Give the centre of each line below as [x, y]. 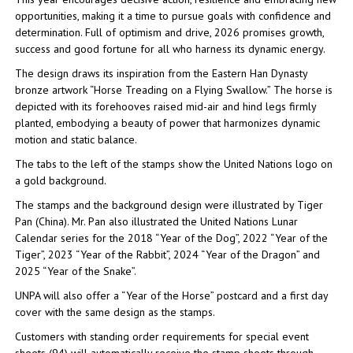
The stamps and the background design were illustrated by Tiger [169, 205]
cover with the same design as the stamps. [115, 312]
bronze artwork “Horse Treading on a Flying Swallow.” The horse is [174, 90]
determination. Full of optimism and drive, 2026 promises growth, [169, 32]
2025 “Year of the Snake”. [76, 271]
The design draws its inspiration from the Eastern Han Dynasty [161, 73]
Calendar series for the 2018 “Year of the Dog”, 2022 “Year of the [171, 238]
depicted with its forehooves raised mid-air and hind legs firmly [165, 106]
